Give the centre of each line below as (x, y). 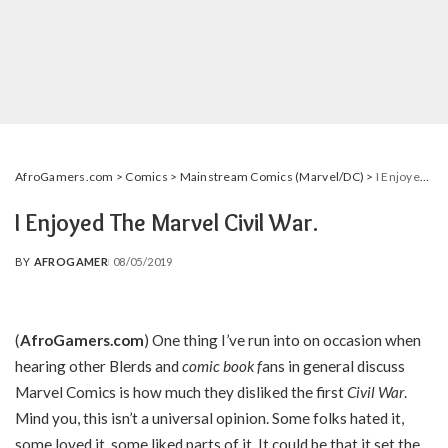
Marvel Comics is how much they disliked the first (181, 392)
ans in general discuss (333, 366)
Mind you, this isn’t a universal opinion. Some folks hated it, (209, 418)
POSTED (38, 269)
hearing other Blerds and (98, 366)
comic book (218, 366)
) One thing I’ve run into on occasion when (282, 340)
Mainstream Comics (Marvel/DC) (272, 176)
